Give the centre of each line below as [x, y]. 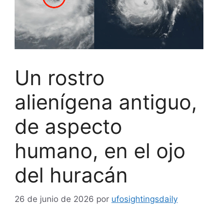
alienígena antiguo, [106, 102]
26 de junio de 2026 [54, 199]
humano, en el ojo [100, 151]
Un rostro [60, 78]
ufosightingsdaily [145, 199]
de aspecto [68, 127]
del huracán [71, 175]
